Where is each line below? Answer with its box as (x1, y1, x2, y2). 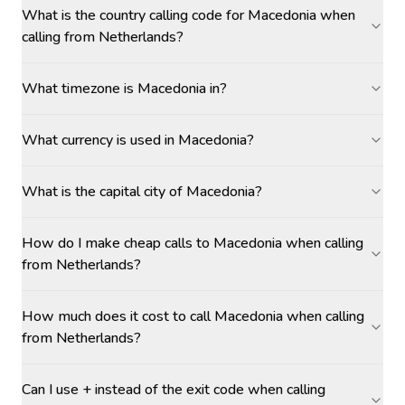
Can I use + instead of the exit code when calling (22, 380, 325, 400)
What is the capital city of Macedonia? (22, 182, 262, 202)
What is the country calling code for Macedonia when (22, 5, 355, 25)
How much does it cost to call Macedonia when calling (22, 306, 364, 326)
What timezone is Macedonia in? (22, 79, 227, 99)
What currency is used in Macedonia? (22, 130, 254, 150)
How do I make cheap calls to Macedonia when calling (22, 233, 363, 253)
